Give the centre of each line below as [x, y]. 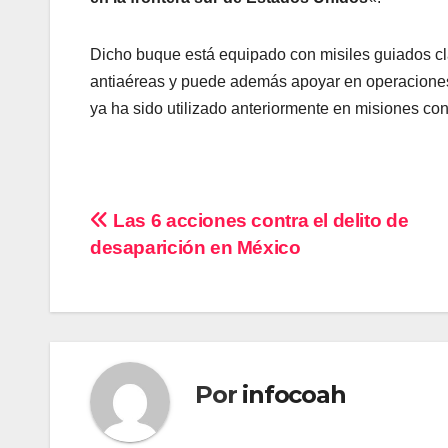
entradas [155, 310]
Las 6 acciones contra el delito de [258, 221]
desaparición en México [195, 248]
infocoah [294, 394]
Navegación [179, 228]
